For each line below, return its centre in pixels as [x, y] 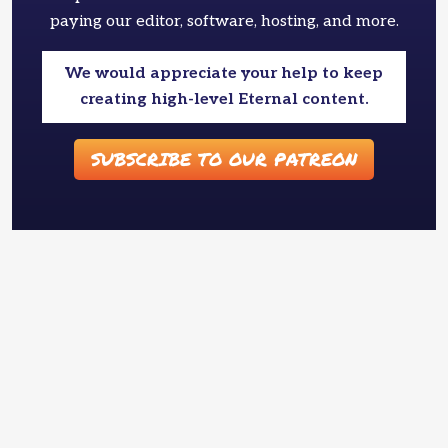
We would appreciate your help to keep [224, 74]
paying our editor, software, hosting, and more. [224, 22]
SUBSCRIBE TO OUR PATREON [224, 159]
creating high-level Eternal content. [224, 100]
